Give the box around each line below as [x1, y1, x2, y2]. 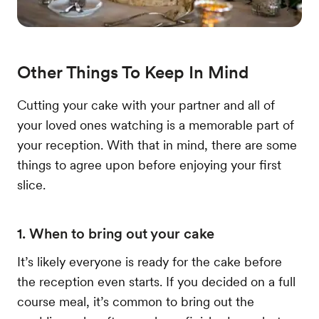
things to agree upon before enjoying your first [17, 157, 281, 172]
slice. [17, 177, 46, 192]
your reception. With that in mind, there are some [17, 137, 297, 152]
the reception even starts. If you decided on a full [17, 273, 296, 289]
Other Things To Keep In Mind [17, 61, 249, 83]
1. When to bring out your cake [17, 224, 214, 242]
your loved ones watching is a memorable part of [17, 117, 294, 132]
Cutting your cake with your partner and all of [17, 97, 275, 113]
